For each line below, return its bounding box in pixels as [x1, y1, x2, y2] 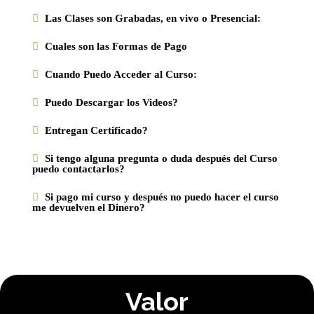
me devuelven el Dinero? [32, 201, 145, 213]
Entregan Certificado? [45, 124, 148, 136]
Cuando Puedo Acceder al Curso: [45, 68, 197, 80]
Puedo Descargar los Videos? [45, 96, 178, 108]
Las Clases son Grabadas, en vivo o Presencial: [45, 12, 261, 24]
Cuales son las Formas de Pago [45, 40, 187, 52]
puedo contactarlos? [32, 163, 125, 175]
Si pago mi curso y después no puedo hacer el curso [45, 191, 279, 203]
